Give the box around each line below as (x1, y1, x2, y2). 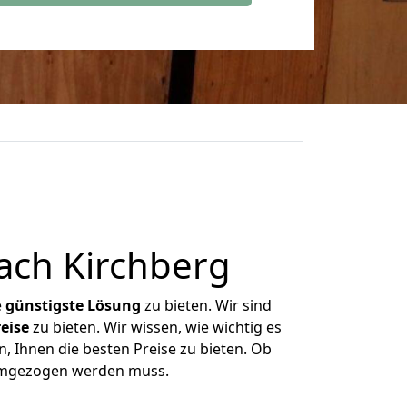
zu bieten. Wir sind (141, 295, 272, 315)
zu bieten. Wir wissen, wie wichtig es (28, 317, 282, 337)
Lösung (87, 295, 141, 315)
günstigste (5, 295, 84, 315)
